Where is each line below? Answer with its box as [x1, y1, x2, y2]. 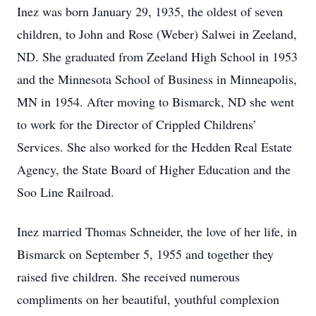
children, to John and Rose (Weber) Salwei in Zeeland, [17, 25, 297, 42]
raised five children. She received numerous [17, 268, 240, 285]
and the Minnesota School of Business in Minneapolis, [17, 71, 297, 87]
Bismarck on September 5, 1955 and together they [17, 245, 274, 262]
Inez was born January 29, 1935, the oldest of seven [17, 3, 283, 20]
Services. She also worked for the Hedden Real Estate [17, 138, 292, 155]
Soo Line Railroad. [17, 183, 114, 200]
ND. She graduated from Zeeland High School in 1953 [17, 48, 298, 65]
